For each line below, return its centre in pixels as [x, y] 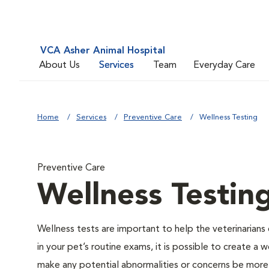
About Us [59, 65]
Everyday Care [224, 65]
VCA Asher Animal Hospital [103, 51]
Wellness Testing [228, 117]
